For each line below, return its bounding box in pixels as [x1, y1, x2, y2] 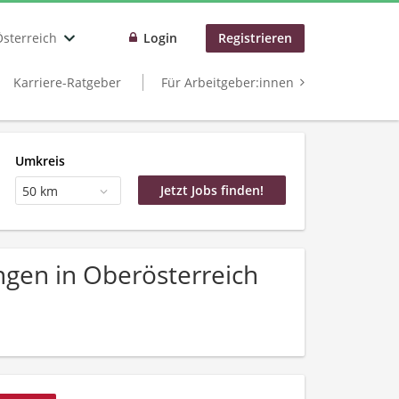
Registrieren [218, 29, 292, 47]
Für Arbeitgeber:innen [161, 74, 294, 92]
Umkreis [14, 151, 65, 169]
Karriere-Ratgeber [13, 74, 121, 92]
